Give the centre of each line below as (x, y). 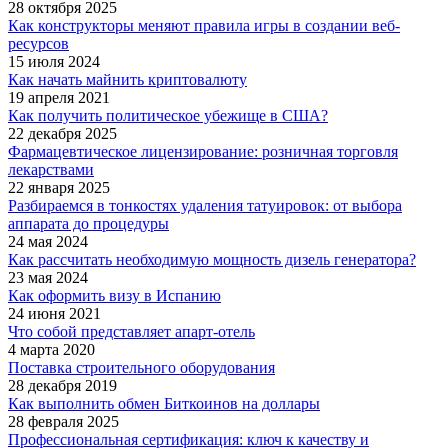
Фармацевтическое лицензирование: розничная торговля (203, 152)
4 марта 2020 (51, 350)
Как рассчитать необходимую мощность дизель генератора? (212, 260)
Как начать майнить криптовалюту (127, 80)
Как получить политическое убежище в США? (168, 116)
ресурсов (38, 44)
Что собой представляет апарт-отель (131, 332)
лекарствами (51, 170)
